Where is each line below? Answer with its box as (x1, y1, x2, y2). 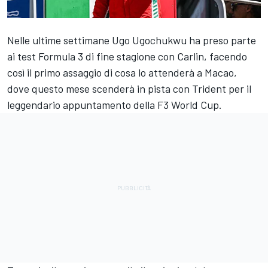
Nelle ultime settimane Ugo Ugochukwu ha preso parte (7, 33, 256, 47)
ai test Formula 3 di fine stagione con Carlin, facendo (7, 49, 247, 63)
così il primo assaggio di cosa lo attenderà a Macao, (7, 65, 237, 79)
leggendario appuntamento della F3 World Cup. (7, 98, 227, 111)
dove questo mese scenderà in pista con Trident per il (7, 81, 251, 95)
